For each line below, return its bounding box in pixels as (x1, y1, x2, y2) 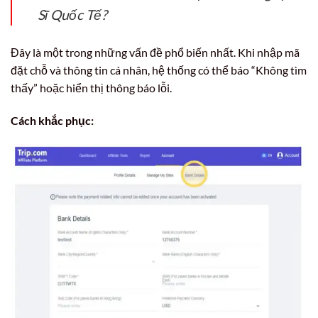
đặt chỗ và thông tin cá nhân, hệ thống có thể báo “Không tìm (11, 63, 307, 77)
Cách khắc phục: (11, 113, 94, 127)
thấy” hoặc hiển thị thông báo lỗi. (11, 81, 172, 95)
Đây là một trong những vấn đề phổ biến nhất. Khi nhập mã (11, 45, 300, 60)
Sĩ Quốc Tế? (38, 6, 107, 23)
